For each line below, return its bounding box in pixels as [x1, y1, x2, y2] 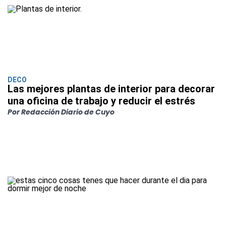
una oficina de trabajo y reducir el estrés [8, 95, 195, 107]
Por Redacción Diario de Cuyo [8, 107, 115, 118]
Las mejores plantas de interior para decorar [8, 83, 215, 95]
